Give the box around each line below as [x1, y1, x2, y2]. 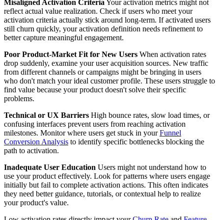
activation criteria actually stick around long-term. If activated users [4, 16, 211, 25]
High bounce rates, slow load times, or [89, 111, 210, 120]
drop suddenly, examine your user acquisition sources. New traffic [4, 59, 208, 68]
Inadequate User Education [4, 163, 96, 172]
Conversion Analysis [4, 137, 68, 146]
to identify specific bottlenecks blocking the [68, 137, 204, 146]
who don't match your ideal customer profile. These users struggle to [4, 77, 215, 85]
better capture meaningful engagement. [4, 33, 124, 42]
